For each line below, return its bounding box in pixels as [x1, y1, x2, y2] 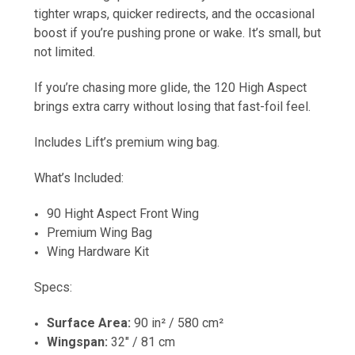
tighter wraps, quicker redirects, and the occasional [34, 6, 315, 22]
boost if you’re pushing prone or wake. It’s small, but [34, 25, 321, 41]
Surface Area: [47, 315, 132, 331]
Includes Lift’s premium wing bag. [34, 135, 219, 151]
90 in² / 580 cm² [131, 315, 224, 331]
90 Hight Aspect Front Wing [47, 206, 200, 222]
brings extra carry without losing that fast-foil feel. [34, 99, 311, 115]
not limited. [34, 44, 95, 60]
